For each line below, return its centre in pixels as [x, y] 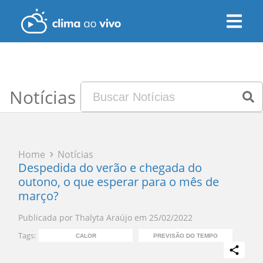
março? [39, 196]
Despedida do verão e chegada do [110, 168]
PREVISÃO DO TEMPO [186, 235]
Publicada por [46, 218]
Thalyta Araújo [104, 218]
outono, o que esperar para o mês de [119, 182]
